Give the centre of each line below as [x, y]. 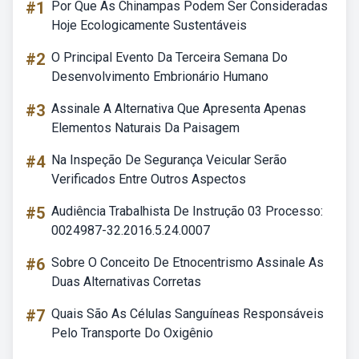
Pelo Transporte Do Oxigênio [132, 333]
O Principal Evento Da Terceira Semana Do [169, 57]
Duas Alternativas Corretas [126, 282]
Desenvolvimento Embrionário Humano [160, 77]
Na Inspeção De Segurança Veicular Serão [169, 160]
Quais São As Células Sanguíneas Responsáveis [188, 314]
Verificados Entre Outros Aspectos [149, 179]
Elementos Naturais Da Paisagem [145, 128]
